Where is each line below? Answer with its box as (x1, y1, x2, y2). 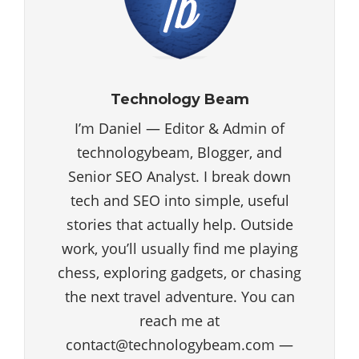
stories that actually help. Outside (66, 215, 293, 235)
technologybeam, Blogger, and (77, 143, 282, 163)
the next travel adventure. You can (64, 287, 295, 307)
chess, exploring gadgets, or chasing (58, 263, 301, 283)
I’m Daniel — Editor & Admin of (75, 119, 284, 139)
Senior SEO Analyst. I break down (68, 167, 291, 187)
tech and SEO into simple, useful (70, 191, 289, 211)
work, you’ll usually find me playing (61, 239, 298, 259)
